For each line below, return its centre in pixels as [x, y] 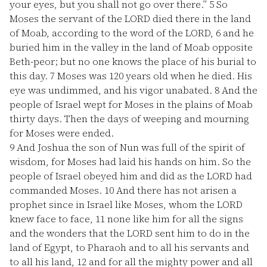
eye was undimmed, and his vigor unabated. [112, 90]
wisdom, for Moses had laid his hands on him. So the [130, 162]
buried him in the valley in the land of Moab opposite [131, 47]
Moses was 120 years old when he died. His [153, 76]
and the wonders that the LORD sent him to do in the [130, 233]
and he [237, 33]
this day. [30, 76]
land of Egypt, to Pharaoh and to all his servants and [129, 247]
